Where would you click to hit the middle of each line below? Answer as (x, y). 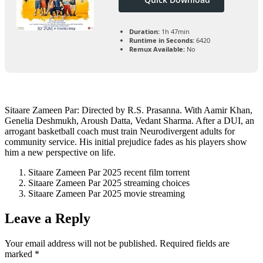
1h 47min (175, 32)
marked (20, 254)
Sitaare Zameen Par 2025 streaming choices (109, 183)
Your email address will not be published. (81, 243)
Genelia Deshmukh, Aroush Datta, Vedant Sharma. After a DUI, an (129, 121)
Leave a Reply (48, 219)
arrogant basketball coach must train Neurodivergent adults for (120, 131)
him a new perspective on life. (60, 153)
